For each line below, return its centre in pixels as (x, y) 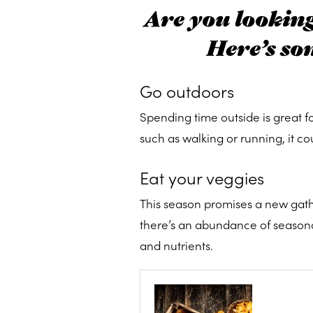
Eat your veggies (202, 177)
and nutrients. (176, 245)
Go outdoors (187, 90)
